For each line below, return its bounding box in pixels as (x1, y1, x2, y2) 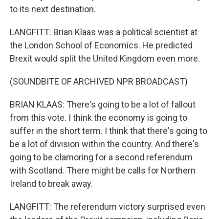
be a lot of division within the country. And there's (10, 139, 199, 150)
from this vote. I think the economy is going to (10, 112, 187, 123)
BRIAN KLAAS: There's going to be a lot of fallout (10, 99, 196, 110)
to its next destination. (10, 4, 96, 15)
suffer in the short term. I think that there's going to (10, 126, 207, 136)
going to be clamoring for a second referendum (10, 152, 193, 163)
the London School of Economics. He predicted (10, 40, 193, 51)
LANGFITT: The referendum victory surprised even (10, 201, 205, 212)
